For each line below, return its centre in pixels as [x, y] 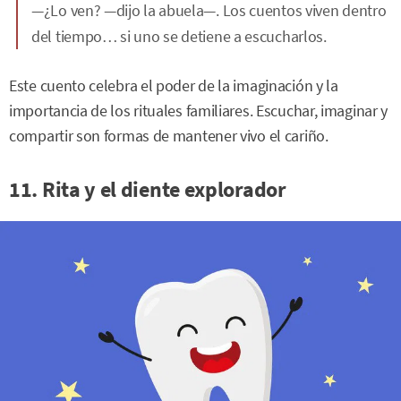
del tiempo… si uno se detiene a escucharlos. [179, 36]
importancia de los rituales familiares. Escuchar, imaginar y [199, 111]
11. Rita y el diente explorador [148, 189]
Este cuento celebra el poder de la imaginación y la [174, 86]
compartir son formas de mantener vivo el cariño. [169, 136]
